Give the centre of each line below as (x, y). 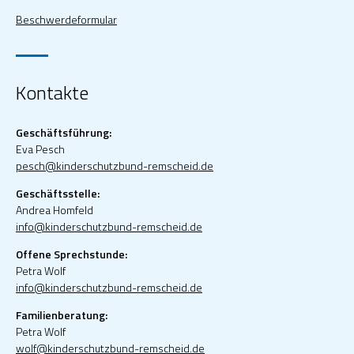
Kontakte (52, 93)
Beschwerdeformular (66, 20)
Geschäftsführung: (64, 133)
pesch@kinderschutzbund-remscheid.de (115, 166)
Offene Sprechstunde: (72, 254)
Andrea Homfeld (55, 210)
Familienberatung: (62, 315)
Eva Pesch (40, 149)
